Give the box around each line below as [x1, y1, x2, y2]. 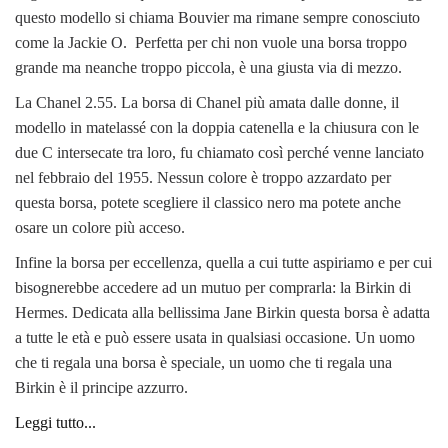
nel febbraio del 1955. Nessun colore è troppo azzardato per [15, 168, 391, 186]
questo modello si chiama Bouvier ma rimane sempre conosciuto [15, 8, 420, 26]
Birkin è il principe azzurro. [15, 378, 188, 396]
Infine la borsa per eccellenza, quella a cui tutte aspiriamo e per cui [15, 253, 432, 271]
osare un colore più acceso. [15, 218, 185, 236]
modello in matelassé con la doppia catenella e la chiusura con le [15, 118, 419, 136]
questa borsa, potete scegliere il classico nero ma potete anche [15, 193, 401, 211]
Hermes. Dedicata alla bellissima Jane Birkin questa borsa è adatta [15, 303, 430, 321]
